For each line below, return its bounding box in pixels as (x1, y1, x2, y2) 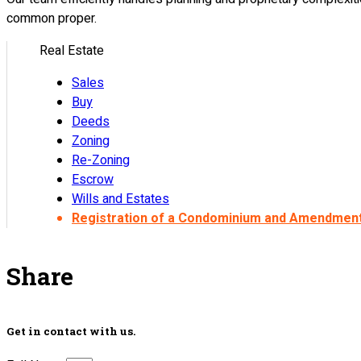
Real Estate (39, 41, 104, 61)
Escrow (72, 170, 114, 190)
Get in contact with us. (6, 323, 136, 338)
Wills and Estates (72, 189, 169, 210)
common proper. (6, 9, 97, 29)
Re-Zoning (72, 151, 130, 171)
